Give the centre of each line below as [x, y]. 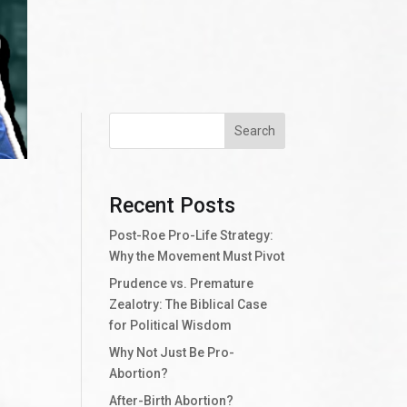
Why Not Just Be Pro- [172, 352]
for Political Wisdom [171, 325]
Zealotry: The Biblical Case [189, 304]
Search [254, 130]
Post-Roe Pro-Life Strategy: [192, 235]
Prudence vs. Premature [182, 283]
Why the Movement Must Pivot [197, 256]
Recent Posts [173, 205]
